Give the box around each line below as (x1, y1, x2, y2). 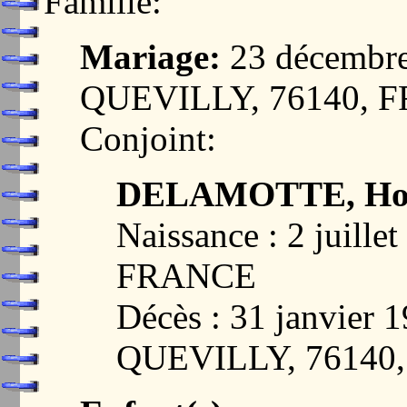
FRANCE (116, 256, 256, 295)
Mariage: (80, 37, 221, 76)
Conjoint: (80, 119, 216, 158)
